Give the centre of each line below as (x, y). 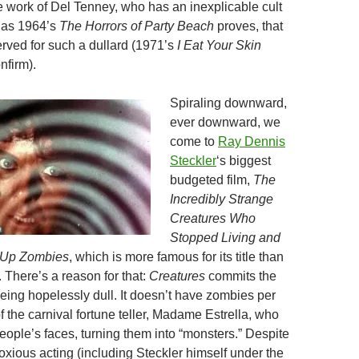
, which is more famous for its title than (176, 257)
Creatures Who (213, 218)
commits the (241, 276)
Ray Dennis (252, 141)
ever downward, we (225, 122)
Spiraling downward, (228, 103)
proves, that (248, 26)
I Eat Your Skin (219, 45)
